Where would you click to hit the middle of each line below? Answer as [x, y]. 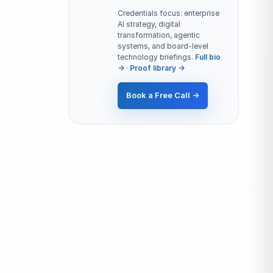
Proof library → [157, 68]
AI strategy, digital [149, 24]
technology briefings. [156, 57]
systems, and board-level [163, 46]
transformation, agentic [159, 35]
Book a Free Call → [163, 95]
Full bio [208, 57]
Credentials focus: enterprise [168, 13]
